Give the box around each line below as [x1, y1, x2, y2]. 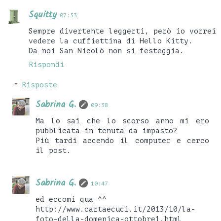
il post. [36, 147, 72, 155]
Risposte [22, 81, 58, 89]
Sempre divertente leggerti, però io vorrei [29, 27, 216, 35]
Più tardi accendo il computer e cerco [36, 137, 209, 145]
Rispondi [29, 60, 64, 69]
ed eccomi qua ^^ [36, 195, 107, 204]
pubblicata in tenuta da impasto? [36, 127, 178, 135]
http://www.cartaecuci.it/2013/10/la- [36, 205, 196, 214]
